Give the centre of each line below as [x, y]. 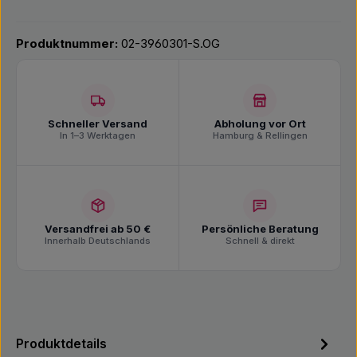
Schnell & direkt [260, 241]
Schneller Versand [98, 123]
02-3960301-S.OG [171, 44]
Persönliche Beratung [260, 229]
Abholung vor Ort [260, 123]
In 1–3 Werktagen [98, 135]
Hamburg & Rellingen [260, 135]
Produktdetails [61, 343]
